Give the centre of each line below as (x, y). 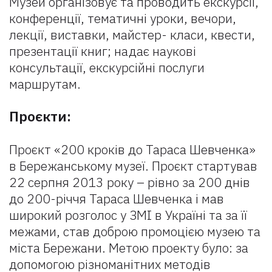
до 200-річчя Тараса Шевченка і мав (117, 199)
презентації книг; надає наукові (103, 51)
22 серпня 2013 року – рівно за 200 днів (130, 182)
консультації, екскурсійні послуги (107, 67)
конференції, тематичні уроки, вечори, (123, 18)
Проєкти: (40, 116)
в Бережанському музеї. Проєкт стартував (133, 166)
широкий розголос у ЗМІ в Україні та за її (128, 215)
